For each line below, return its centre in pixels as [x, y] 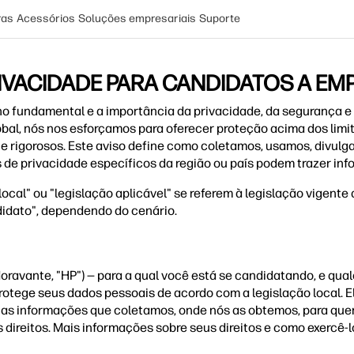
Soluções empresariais [137, 19]
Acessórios [46, 19]
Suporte [220, 19]
